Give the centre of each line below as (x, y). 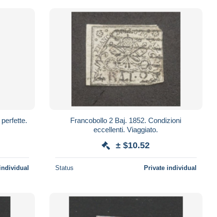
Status (64, 168)
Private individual (170, 168)
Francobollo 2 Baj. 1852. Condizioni (126, 120)
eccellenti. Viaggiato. (126, 129)
